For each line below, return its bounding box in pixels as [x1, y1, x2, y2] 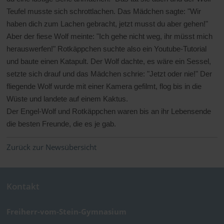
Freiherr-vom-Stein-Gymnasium [6, 206, 127, 217]
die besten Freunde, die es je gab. [6, 119, 116, 128]
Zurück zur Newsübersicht [6, 142, 97, 153]
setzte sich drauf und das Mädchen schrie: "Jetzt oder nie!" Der [6, 69, 212, 78]
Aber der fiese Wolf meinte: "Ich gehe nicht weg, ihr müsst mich [6, 32, 213, 41]
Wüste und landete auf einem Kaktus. [6, 94, 128, 103]
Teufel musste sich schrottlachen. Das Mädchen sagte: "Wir [6, 7, 201, 16]
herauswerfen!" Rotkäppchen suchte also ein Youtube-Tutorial [6, 44, 207, 53]
